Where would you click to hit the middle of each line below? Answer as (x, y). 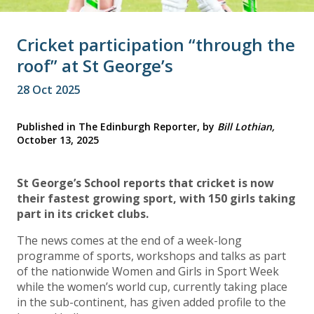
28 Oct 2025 (49, 90)
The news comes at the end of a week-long (129, 241)
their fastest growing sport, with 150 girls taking (156, 199)
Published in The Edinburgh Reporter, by (117, 127)
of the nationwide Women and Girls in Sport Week (148, 272)
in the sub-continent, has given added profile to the (151, 302)
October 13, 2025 (58, 140)
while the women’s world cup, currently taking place (152, 287)
